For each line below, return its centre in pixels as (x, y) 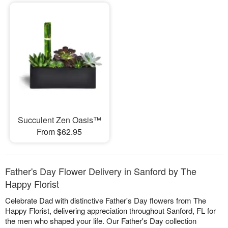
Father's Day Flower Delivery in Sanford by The (101, 171)
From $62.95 (60, 132)
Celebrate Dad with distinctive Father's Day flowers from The (106, 201)
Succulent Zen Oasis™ (59, 120)
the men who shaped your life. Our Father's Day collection (101, 221)
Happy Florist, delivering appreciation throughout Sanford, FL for (110, 211)
